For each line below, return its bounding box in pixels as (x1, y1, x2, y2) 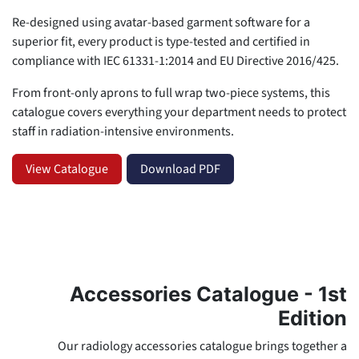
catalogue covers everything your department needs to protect (12, 103, 346, 121)
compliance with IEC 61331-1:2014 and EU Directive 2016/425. (12, 51, 341, 70)
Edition (278, 305, 347, 330)
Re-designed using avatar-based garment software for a (12, 13, 310, 31)
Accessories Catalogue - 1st (70, 281, 347, 306)
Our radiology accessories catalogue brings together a (58, 337, 347, 355)
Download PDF (140, 159, 220, 178)
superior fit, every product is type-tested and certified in (12, 32, 310, 50)
